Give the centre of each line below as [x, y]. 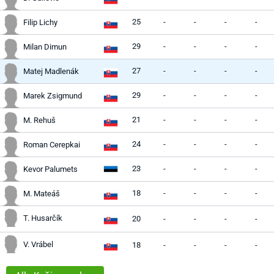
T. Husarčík [43, 218]
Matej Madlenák [51, 71]
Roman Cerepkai [52, 145]
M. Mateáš [42, 194]
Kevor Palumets [50, 169]
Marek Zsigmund [53, 96]
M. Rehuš [39, 120]
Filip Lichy [40, 22]
